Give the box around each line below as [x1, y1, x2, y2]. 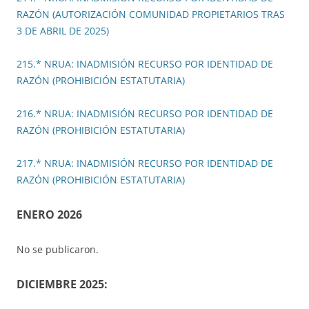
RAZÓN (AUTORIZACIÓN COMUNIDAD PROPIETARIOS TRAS [17, 8, 285, 21]
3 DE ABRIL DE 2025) [17, 24, 109, 38]
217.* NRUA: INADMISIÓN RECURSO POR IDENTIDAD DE [17, 157, 273, 170]
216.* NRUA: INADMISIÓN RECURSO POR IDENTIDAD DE [17, 107, 273, 121]
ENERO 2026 [17, 207, 82, 223]
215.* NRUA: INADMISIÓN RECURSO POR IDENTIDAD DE [17, 57, 273, 71]
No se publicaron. [17, 243, 99, 257]
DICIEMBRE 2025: [17, 277, 108, 292]
